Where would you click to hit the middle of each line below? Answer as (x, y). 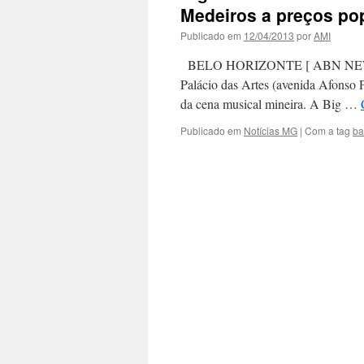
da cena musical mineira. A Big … (271, 104)
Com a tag (329, 130)
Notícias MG (271, 130)
